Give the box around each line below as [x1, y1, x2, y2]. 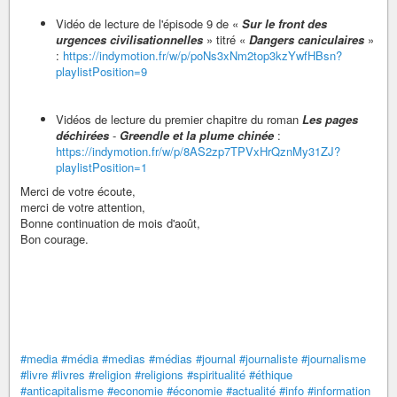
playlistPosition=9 [56, 62, 147, 80]
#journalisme [301, 349, 366, 367]
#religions [135, 365, 183, 383]
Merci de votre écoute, [20, 182, 136, 199]
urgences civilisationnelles [56, 30, 203, 48]
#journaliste [239, 349, 298, 367]
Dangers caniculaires [249, 30, 364, 48]
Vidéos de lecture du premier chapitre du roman [56, 110, 302, 128]
